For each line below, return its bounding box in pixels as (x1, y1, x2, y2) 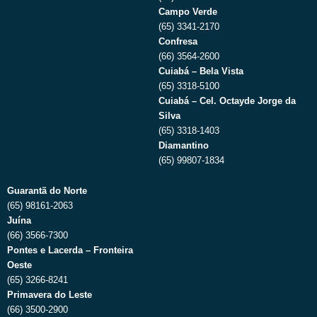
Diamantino (158, 139, 209, 151)
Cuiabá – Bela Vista (158, 65, 243, 76)
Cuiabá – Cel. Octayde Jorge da (158, 95, 296, 106)
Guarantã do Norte (7, 185, 87, 197)
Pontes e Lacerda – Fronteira (7, 245, 133, 256)
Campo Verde (158, 6, 217, 17)
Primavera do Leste (7, 289, 92, 301)
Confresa (158, 35, 197, 47)
